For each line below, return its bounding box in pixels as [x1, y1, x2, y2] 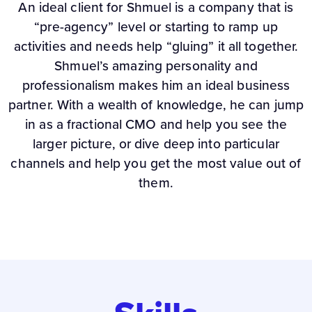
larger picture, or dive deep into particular [33, 134, 279, 155]
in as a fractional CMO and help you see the [25, 114, 287, 135]
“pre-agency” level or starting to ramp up [34, 17, 278, 38]
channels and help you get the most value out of [10, 153, 302, 174]
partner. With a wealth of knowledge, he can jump [8, 95, 304, 116]
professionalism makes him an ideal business [22, 75, 290, 96]
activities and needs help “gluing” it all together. [13, 36, 299, 57]
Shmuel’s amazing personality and [54, 56, 258, 77]
